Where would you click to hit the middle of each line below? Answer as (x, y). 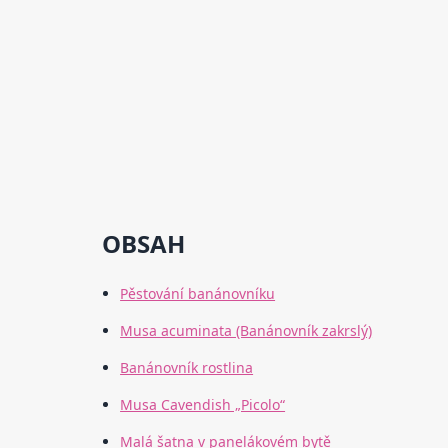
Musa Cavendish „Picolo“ (203, 405)
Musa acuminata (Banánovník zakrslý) (246, 331)
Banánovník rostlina (187, 368)
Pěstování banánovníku (198, 294)
